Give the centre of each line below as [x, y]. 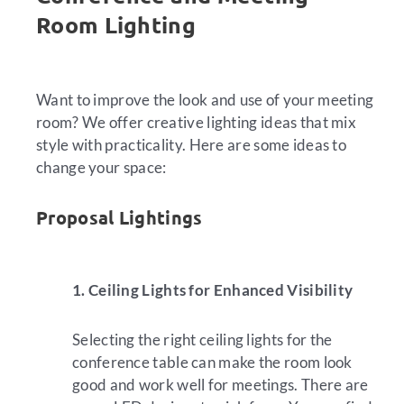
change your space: [101, 168]
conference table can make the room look [212, 362]
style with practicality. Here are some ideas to [192, 145]
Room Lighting [116, 24]
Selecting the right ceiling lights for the [202, 339]
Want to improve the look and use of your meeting [205, 100]
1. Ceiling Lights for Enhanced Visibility [213, 289]
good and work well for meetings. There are [220, 384]
